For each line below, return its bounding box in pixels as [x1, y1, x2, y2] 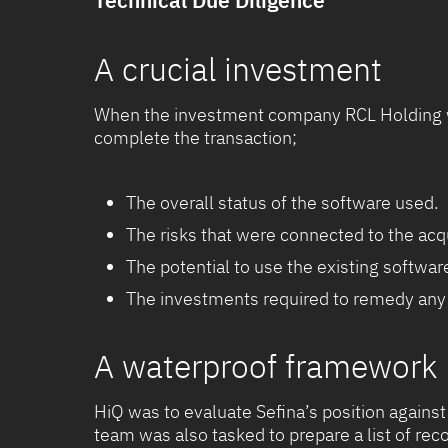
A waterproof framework [94, 345, 437, 388]
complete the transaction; [94, 126, 297, 150]
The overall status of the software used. [126, 191, 439, 215]
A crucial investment [94, 48, 382, 91]
